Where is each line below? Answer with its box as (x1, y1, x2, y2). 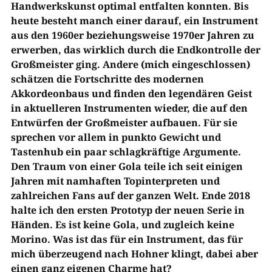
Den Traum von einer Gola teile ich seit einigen (10, 160, 243, 173)
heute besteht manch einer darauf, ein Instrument (10, 14, 258, 27)
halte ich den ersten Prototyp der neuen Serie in (10, 203, 245, 217)
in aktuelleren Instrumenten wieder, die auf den (10, 101, 248, 115)
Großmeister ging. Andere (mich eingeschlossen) (10, 58, 250, 71)
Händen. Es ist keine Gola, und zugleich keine (10, 218, 234, 231)
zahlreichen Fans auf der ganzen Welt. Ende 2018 (10, 189, 250, 202)
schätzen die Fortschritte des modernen (10, 72, 204, 86)
